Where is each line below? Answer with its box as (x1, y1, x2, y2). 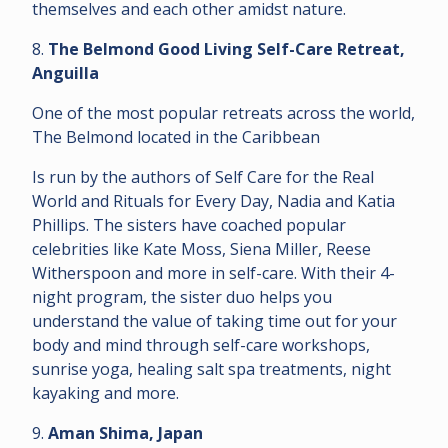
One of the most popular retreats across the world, (32, 101, 415, 124)
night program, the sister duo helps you (32, 285, 332, 308)
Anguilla (32, 61, 99, 84)
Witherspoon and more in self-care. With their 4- (32, 261, 395, 284)
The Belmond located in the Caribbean (32, 125, 324, 148)
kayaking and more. (32, 381, 179, 404)
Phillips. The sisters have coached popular (32, 213, 346, 236)
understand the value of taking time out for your (32, 309, 397, 332)
